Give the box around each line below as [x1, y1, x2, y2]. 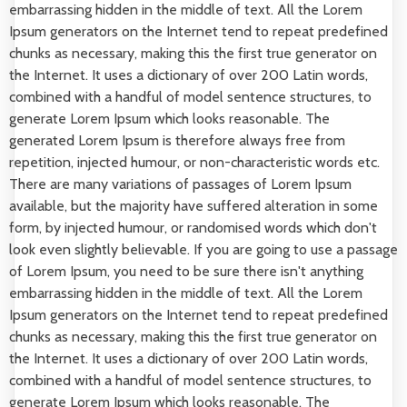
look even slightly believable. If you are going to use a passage [9, 241, 398, 258]
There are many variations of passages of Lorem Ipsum [9, 175, 352, 193]
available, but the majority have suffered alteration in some [9, 197, 378, 214]
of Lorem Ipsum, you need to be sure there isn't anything [9, 263, 363, 280]
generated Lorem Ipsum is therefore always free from [9, 132, 345, 149]
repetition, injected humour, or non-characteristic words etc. [9, 154, 380, 171]
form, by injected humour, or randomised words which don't [9, 219, 377, 236]
